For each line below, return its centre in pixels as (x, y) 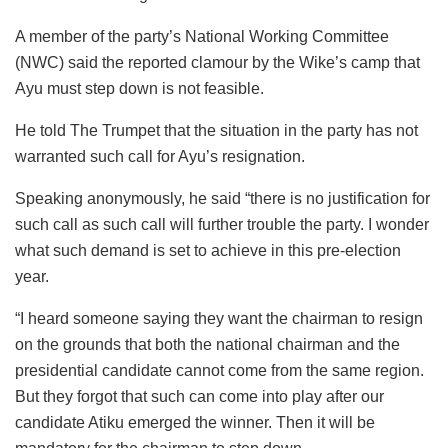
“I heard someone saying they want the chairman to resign (219, 319)
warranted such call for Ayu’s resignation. (160, 157)
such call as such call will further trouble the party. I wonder (222, 225)
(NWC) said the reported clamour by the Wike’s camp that (217, 63)
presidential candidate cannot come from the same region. (219, 371)
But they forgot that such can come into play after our (199, 397)
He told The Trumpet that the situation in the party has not (216, 131)
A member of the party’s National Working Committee (202, 37)
